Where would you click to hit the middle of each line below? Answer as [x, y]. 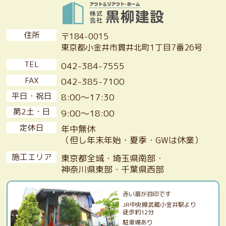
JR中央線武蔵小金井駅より [159, 204]
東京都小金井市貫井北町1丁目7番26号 [131, 48]
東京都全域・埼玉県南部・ [112, 158]
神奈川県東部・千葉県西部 [112, 169]
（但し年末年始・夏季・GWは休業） [132, 140]
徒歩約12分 [138, 212]
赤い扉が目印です [147, 194]
